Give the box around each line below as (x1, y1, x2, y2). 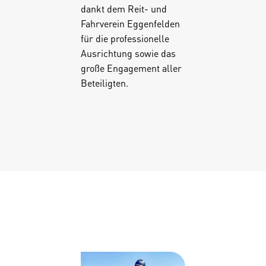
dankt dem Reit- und (80, 2, 167, 15)
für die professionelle (80, 31, 169, 45)
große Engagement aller (80, 61, 182, 74)
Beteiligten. (80, 76, 128, 89)
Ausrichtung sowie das (80, 46, 176, 59)
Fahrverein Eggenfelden (80, 17, 180, 30)
